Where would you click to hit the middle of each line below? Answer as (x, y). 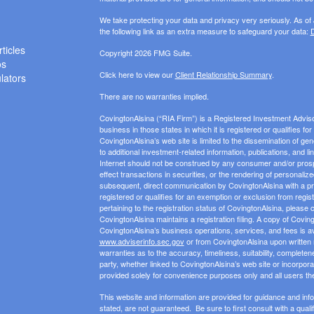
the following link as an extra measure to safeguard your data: (205, 31)
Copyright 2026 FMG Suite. (145, 53)
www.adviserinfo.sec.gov (142, 241)
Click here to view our (137, 75)
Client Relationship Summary (223, 75)
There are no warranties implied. (154, 96)
